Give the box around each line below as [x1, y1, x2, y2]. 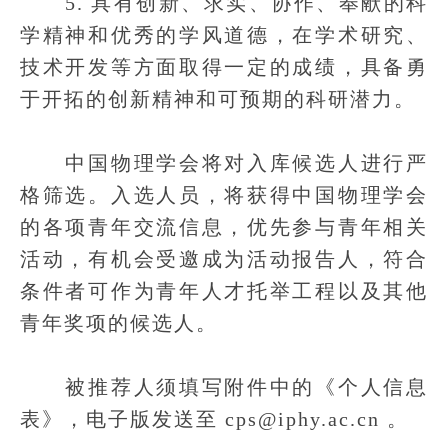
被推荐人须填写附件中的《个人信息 [20, 376, 428, 398]
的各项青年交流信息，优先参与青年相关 [20, 216, 428, 238]
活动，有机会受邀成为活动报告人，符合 [20, 248, 428, 270]
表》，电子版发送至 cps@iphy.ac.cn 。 [20, 408, 409, 430]
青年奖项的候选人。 [20, 312, 218, 334]
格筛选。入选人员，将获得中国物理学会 [20, 184, 428, 206]
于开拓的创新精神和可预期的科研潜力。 [20, 88, 416, 110]
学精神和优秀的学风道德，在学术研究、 [20, 24, 428, 46]
